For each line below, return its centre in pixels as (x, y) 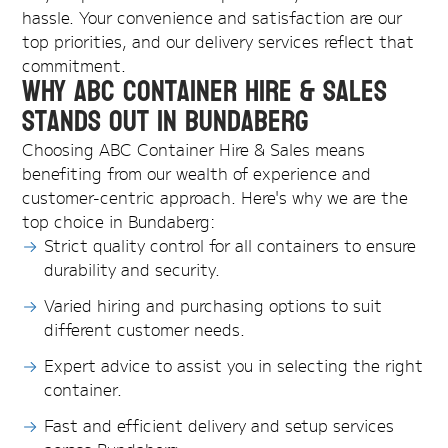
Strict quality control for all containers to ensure (230, 245)
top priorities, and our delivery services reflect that (218, 41)
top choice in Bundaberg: (119, 221)
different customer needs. (145, 329)
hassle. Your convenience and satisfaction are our (212, 17)
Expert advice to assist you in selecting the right (234, 365)
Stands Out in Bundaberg (165, 122)
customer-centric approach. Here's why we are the (215, 197)
